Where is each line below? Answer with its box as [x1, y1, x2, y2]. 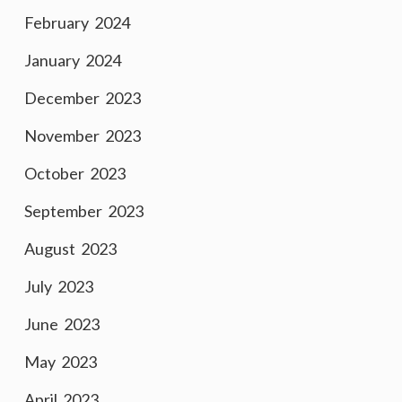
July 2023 [24, 276, 93, 296]
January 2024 [24, 50, 121, 70]
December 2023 [24, 88, 141, 108]
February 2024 [24, 13, 130, 32]
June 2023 [24, 314, 100, 334]
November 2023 [24, 126, 141, 145]
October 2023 [24, 163, 126, 183]
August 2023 [24, 239, 117, 258]
